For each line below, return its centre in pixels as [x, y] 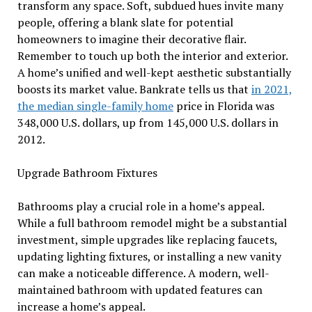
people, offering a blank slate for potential [125, 23]
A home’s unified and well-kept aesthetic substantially [154, 73]
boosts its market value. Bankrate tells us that [134, 89]
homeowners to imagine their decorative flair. [131, 39]
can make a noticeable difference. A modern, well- [143, 273]
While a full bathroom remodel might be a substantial [152, 223]
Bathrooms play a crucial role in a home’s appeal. [140, 206]
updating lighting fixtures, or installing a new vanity [149, 257]
